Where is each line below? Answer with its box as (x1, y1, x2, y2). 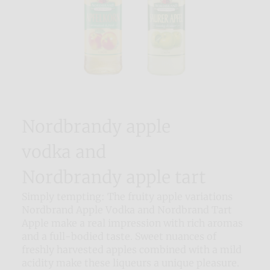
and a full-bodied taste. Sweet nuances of (22, 230, 216, 243)
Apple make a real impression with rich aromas (22, 217, 243, 230)
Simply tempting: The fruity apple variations (22, 190, 233, 203)
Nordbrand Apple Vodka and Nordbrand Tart (22, 204, 232, 216)
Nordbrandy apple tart (22, 166, 206, 189)
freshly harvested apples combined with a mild (22, 243, 242, 256)
